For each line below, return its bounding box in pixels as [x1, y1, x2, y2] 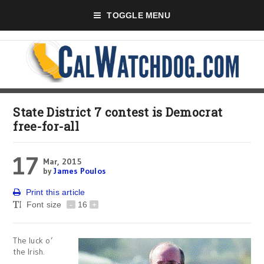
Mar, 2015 [42, 156, 81, 167]
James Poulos [54, 166, 105, 176]
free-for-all [13, 118, 80, 134]
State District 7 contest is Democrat [13, 104, 223, 120]
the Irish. [13, 246, 45, 257]
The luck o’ [13, 235, 53, 246]
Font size [26, 200, 64, 209]
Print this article [25, 187, 85, 197]
